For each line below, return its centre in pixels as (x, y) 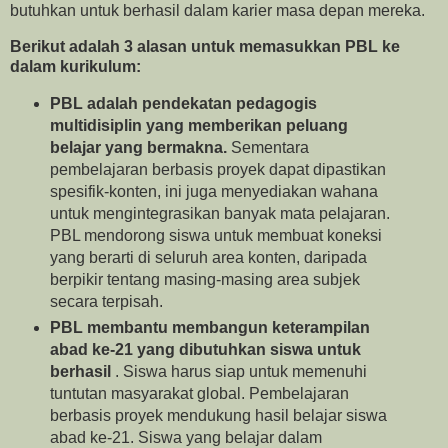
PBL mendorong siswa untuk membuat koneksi (215, 235)
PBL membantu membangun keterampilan (209, 327)
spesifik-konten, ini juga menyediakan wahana (213, 191)
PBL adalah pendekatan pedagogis (183, 103)
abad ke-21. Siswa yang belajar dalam (185, 437)
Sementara (269, 147)
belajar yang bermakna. (140, 147)
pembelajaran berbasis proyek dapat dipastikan (217, 169)
